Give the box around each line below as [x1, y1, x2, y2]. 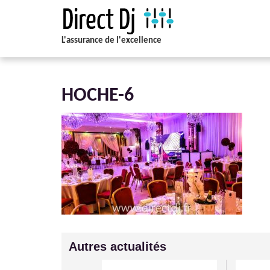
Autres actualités [69, 240, 166, 253]
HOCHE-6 [61, 86, 134, 105]
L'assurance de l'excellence [61, 36, 162, 45]
